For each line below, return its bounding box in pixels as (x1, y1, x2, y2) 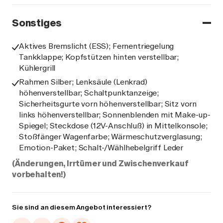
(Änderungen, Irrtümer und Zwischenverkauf (12, 159, 189, 168)
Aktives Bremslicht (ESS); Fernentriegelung (19, 41, 174, 51)
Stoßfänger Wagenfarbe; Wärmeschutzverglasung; (19, 132, 202, 141)
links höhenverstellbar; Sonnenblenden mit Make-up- (19, 110, 211, 119)
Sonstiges (12, 17, 62, 29)
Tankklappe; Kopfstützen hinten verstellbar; (19, 52, 179, 62)
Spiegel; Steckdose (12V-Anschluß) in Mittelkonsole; (19, 121, 208, 130)
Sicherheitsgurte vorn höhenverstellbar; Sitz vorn (19, 99, 197, 109)
